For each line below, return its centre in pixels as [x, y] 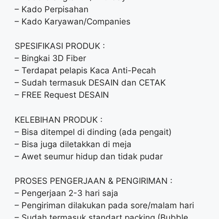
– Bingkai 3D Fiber [50, 58]
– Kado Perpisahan [52, 9]
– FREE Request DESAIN [62, 95]
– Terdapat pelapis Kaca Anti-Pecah [85, 70]
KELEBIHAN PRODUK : [59, 120]
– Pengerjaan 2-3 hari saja [66, 193]
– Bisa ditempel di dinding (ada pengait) [93, 132]
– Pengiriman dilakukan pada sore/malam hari [104, 205]
